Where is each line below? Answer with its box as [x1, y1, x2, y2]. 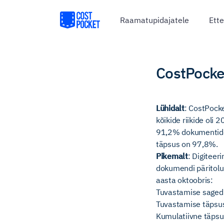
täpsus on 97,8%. [156, 139, 218, 149]
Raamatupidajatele [120, 15, 189, 25]
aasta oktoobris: [156, 175, 213, 185]
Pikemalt [156, 151, 188, 161]
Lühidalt [156, 103, 184, 113]
